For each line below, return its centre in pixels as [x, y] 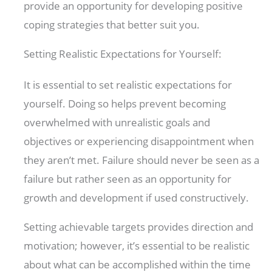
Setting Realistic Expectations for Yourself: [123, 54]
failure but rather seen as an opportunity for [128, 179]
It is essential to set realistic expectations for [128, 85]
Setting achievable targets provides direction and [139, 227]
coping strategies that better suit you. [112, 25]
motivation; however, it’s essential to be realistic [137, 246]
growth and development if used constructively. [138, 198]
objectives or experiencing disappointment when [139, 141]
